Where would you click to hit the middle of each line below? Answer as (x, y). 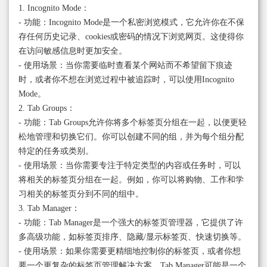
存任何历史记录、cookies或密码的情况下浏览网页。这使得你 (131, 37)
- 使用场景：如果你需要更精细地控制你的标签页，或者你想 (130, 252)
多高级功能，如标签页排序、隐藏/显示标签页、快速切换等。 (132, 237)
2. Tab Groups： (47, 108)
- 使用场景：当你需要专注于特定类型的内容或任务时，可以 (130, 166)
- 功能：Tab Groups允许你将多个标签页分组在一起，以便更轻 (133, 123)
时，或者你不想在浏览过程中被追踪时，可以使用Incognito (126, 80)
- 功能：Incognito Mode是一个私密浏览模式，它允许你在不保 (131, 23)
